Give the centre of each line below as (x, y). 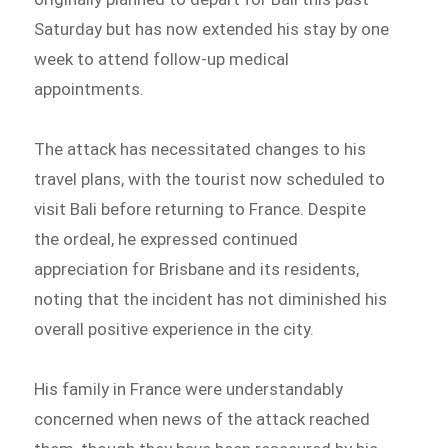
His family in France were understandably (189, 388)
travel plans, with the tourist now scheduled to (210, 179)
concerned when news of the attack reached (202, 418)
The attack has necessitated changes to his (200, 149)
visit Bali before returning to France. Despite (200, 209)
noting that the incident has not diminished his (211, 299)
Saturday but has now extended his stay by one (212, 29)
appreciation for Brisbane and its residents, (197, 269)
